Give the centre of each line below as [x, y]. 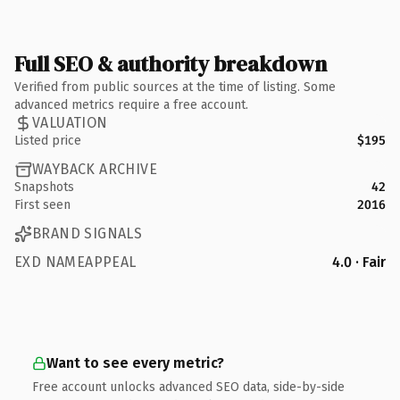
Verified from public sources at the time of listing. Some [175, 87]
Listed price [48, 140]
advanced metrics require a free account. [131, 104]
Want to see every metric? [135, 362]
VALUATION [70, 123]
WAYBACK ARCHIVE [95, 169]
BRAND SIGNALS [87, 233]
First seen [42, 204]
